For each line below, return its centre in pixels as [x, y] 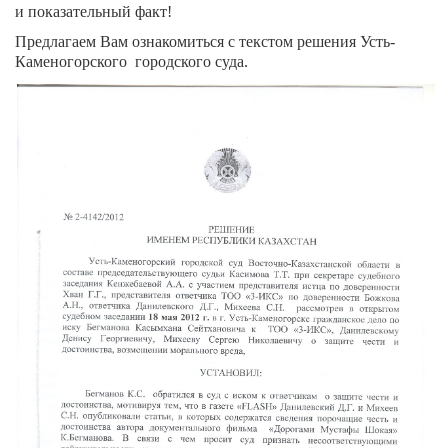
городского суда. [191, 61]
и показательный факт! [93, 11]
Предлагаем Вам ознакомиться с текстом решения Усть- [205, 41]
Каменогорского [71, 61]
